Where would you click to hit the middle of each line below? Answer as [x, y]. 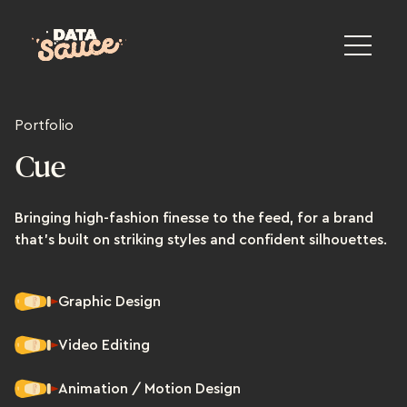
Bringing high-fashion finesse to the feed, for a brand [194, 218]
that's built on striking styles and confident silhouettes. [201, 240]
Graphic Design [109, 302]
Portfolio [44, 125]
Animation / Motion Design [149, 389]
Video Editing [104, 345]
